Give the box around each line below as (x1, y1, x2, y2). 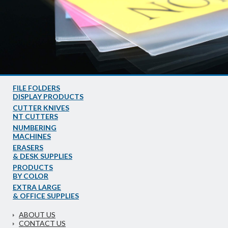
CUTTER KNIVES (13, 103, 69, 112)
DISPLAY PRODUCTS (13, 92, 83, 101)
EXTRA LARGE (13, 183, 61, 191)
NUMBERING (13, 123, 56, 132)
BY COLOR (13, 172, 48, 180)
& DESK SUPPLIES (13, 152, 72, 160)
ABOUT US (19, 210, 55, 219)
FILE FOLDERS (13, 83, 60, 92)
